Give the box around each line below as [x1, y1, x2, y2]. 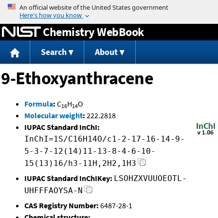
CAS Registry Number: [24, 200, 99, 211]
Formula [24, 99, 53, 109]
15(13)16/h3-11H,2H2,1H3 [24, 159, 136, 168]
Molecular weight [24, 110, 83, 121]
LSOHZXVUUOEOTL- [114, 174, 187, 183]
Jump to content [82, 2, 136, 12]
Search [40, 46, 67, 58]
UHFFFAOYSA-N [24, 186, 83, 196]
